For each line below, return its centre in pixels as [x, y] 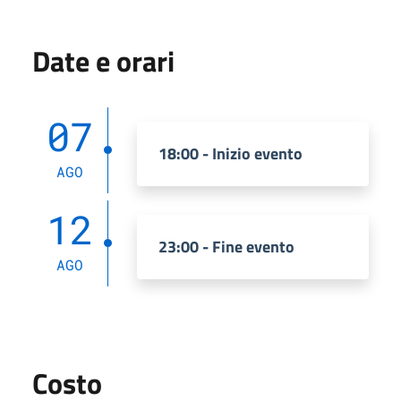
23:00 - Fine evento [226, 247]
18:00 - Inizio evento [230, 154]
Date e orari [103, 61]
